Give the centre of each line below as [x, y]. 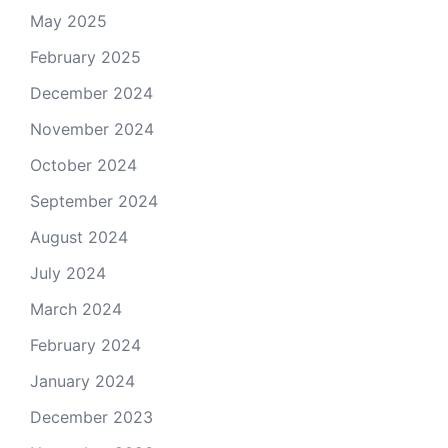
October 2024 [83, 164]
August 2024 [79, 236]
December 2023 [91, 416]
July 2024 [68, 272]
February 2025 [85, 56]
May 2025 [68, 20]
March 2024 [76, 308]
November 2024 [92, 128]
